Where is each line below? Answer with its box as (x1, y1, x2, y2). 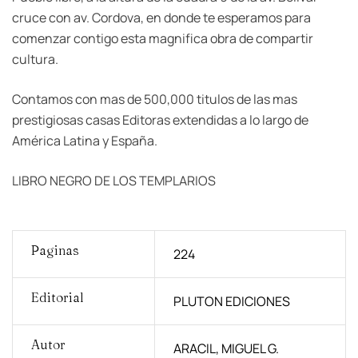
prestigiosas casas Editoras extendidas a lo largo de (12, 110, 308, 129)
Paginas (30, 241, 79, 258)
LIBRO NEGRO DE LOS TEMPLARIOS (12, 171, 216, 189)
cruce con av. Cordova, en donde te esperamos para (12, 8, 311, 26)
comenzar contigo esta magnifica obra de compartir (12, 29, 313, 47)
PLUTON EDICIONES (173, 292, 290, 310)
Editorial (30, 288, 84, 305)
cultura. (12, 50, 58, 68)
